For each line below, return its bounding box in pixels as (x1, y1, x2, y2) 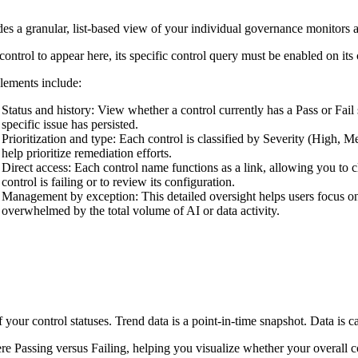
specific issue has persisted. (2, 117, 138, 131)
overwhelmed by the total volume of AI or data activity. (2, 203, 280, 217)
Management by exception (2, 189, 135, 203)
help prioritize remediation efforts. (2, 145, 172, 160)
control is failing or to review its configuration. (2, 174, 235, 189)
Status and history (2, 102, 91, 117)
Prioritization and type (2, 131, 113, 145)
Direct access (2, 160, 68, 174)
